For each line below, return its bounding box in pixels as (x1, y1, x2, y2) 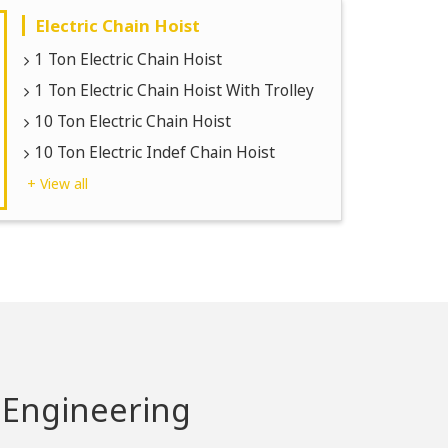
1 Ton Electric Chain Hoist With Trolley (35, 80, 314, 101)
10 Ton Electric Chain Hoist (35, 111, 231, 132)
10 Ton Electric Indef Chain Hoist (35, 142, 275, 163)
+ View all (27, 174, 88, 193)
